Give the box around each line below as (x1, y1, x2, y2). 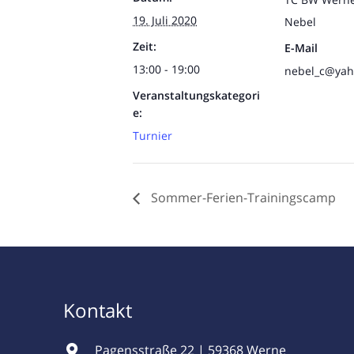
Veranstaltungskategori (133, 87, 260, 103)
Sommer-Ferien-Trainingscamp (148, 189, 336, 207)
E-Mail (284, 40, 318, 55)
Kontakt (63, 297, 137, 324)
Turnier (133, 127, 172, 143)
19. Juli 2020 (133, 12, 197, 28)
